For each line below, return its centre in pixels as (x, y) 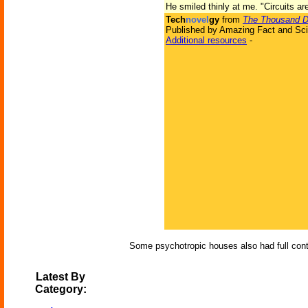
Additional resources (206, 40)
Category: (60, 289)
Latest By (60, 277)
